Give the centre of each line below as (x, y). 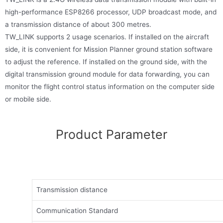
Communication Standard (77, 211)
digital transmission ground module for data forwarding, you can (107, 74)
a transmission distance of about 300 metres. (78, 25)
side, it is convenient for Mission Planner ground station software (109, 50)
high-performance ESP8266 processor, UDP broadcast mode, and (111, 12)
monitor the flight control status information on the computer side (110, 87)
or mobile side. (28, 99)
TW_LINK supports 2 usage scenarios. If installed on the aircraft (107, 37)
